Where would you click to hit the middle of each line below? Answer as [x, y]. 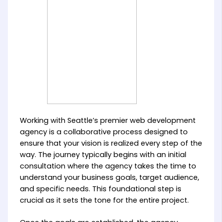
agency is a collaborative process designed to [104, 132]
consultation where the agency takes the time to [108, 166]
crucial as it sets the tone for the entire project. [104, 200]
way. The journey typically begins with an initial [103, 154]
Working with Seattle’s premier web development [108, 120]
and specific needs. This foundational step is [100, 189]
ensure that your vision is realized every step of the [111, 143]
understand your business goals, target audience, [109, 177]
